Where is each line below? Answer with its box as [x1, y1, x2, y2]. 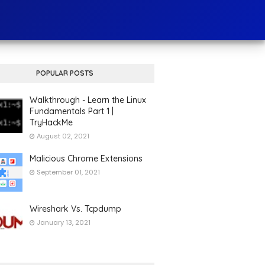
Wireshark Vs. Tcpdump [29, 203, 121, 214]
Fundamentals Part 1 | [29, 106, 114, 117]
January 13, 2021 [36, 218, 91, 227]
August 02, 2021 [36, 131, 89, 141]
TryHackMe [29, 117, 73, 128]
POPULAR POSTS [35, 69, 93, 77]
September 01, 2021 [36, 167, 100, 177]
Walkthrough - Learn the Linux [29, 95, 146, 105]
